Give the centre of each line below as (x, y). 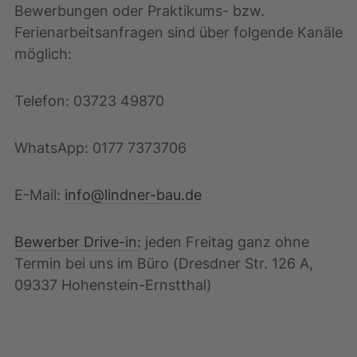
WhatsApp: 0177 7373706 (100, 147)
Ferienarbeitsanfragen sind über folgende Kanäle (178, 32)
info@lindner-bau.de (133, 194)
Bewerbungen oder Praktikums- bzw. (139, 10)
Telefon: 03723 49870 (89, 100)
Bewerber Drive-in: (78, 241)
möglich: (43, 53)
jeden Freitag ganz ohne (225, 241)
